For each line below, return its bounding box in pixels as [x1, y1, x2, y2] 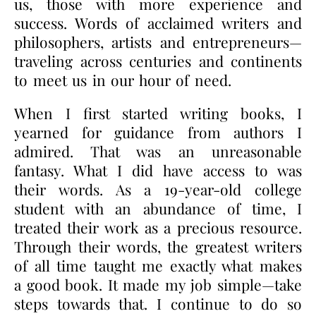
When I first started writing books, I [14, 102, 302, 123]
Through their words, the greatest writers [14, 236, 302, 256]
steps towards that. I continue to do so [14, 293, 302, 313]
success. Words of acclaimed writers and [14, 12, 302, 32]
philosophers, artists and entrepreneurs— [14, 31, 302, 51]
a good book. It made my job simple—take [14, 274, 302, 294]
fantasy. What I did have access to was [14, 159, 302, 180]
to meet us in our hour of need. [14, 69, 231, 90]
